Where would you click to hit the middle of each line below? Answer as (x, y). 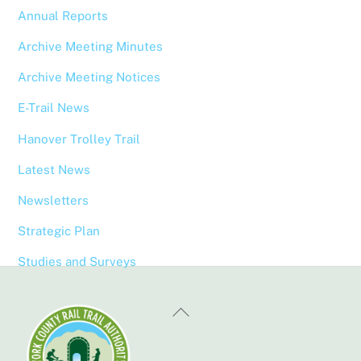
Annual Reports (63, 15)
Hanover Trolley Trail (79, 139)
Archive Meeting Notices (89, 77)
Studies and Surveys (77, 262)
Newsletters (54, 200)
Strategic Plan (59, 231)
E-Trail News (54, 108)
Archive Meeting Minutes (91, 47)
